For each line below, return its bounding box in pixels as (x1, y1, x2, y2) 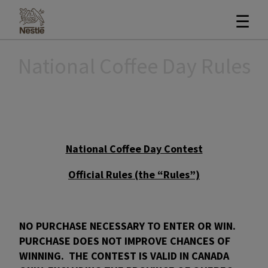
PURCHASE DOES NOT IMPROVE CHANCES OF (19, 234, 230, 248)
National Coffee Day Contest (65, 142, 203, 156)
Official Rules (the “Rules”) (68, 167, 200, 181)
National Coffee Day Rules (17, 53, 251, 80)
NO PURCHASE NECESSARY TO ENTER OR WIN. (19, 219, 238, 233)
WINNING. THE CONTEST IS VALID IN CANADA (19, 249, 229, 263)
